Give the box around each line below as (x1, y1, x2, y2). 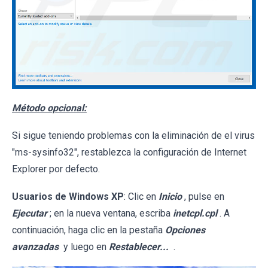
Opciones (165, 224, 205, 236)
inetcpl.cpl (173, 208, 217, 220)
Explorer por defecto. (12, 163, 100, 175)
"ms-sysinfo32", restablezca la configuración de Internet (12, 147, 246, 159)
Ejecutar (12, 208, 47, 220)
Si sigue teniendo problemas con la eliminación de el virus (12, 130, 255, 142)
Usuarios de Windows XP (12, 191, 124, 203)
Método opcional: (12, 102, 87, 114)
